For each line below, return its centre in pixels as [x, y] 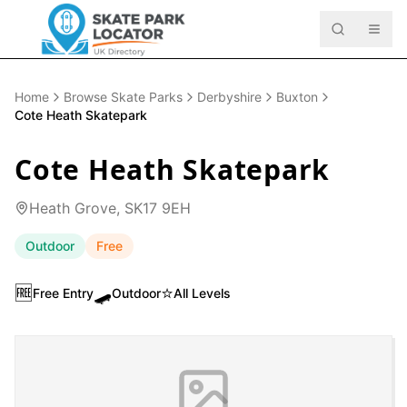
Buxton [297, 97]
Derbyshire [229, 97]
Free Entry [63, 293]
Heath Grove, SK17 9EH [110, 208]
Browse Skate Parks [123, 97]
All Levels [202, 293]
